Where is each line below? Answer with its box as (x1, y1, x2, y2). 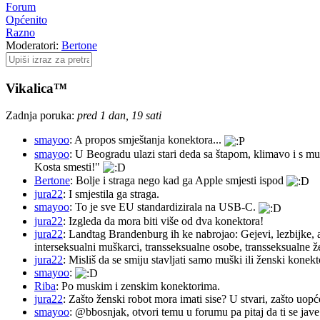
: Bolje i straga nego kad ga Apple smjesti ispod (70, 174, 286, 186)
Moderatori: (6, 39, 61, 51)
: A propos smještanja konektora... (69, 134, 224, 146)
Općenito (6, 13, 47, 26)
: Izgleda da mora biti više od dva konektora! (63, 214, 264, 227)
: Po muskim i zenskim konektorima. (56, 279, 220, 292)
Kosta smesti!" (34, 160, 103, 173)
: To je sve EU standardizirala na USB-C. (69, 201, 259, 214)
